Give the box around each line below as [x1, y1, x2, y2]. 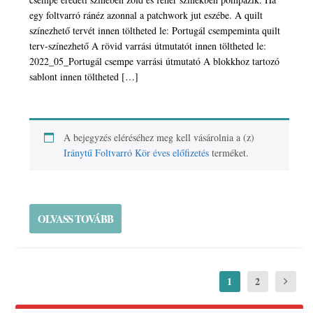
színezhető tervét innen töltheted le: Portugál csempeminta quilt [29, 24, 281, 38]
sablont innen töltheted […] [29, 70, 139, 84]
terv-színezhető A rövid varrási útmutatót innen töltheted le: [29, 39, 267, 53]
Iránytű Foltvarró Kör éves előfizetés [64, 146, 210, 160]
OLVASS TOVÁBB [38, 211, 114, 227]
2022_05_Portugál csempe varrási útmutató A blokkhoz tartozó [29, 54, 280, 68]
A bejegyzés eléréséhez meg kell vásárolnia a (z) [64, 131, 255, 145]
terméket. [209, 146, 249, 160]
